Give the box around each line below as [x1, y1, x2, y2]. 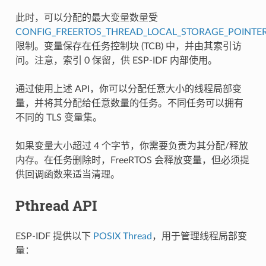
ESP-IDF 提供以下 [15, 231, 93, 241]
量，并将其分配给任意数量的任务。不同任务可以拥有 [15, 98, 243, 108]
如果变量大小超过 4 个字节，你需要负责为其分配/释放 [15, 141, 248, 151]
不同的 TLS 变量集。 [15, 112, 102, 122]
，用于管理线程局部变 [151, 231, 247, 241]
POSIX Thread [93, 231, 152, 241]
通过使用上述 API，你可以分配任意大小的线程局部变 [15, 84, 242, 94]
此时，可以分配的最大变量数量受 [15, 12, 158, 23]
